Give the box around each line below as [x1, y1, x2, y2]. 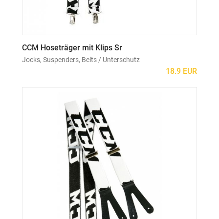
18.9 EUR [166, 66, 197, 76]
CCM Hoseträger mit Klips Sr [22, 43, 122, 52]
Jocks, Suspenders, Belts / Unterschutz [22, 56, 140, 64]
